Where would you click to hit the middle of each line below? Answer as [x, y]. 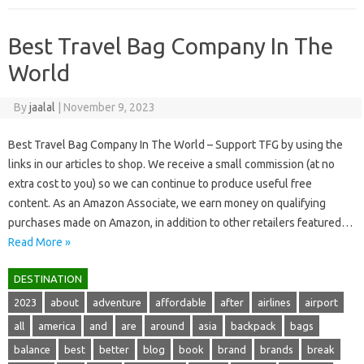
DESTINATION [48, 278]
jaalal [42, 107]
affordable [181, 302]
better [114, 349]
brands [277, 349]
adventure [117, 302]
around [167, 325]
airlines [274, 302]
